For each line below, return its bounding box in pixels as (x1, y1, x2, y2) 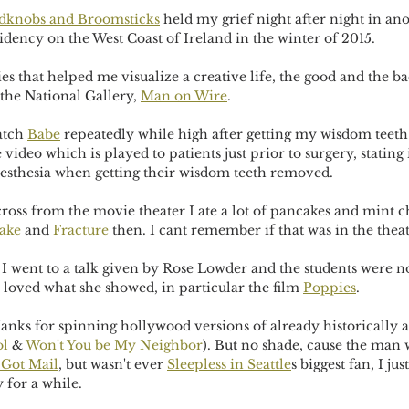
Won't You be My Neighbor (26, 337, 203, 353)
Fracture (53, 222, 109, 238)
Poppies (303, 279, 356, 296)
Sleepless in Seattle (167, 356, 291, 372)
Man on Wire (141, 88, 227, 104)
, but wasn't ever (58, 356, 167, 372)
